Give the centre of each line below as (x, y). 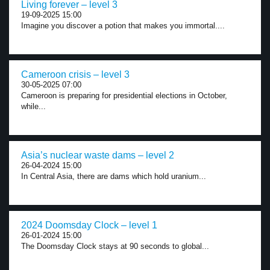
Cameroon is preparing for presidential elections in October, (124, 96)
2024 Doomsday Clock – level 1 (89, 225)
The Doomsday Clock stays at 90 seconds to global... (115, 246)
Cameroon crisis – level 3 (75, 74)
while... (33, 106)
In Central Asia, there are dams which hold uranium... (114, 176)
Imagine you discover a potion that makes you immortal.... (123, 26)
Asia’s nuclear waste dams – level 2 (98, 155)
